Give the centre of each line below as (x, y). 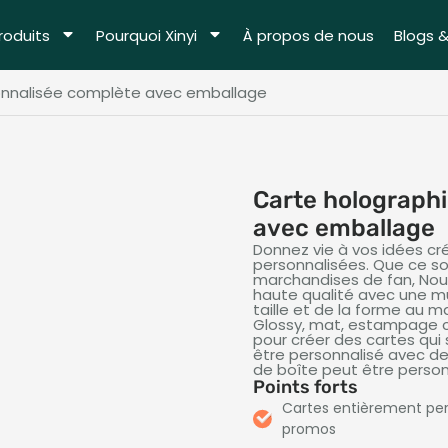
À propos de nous (308, 35)
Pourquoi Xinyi (146, 35)
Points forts (306, 387)
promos (308, 429)
